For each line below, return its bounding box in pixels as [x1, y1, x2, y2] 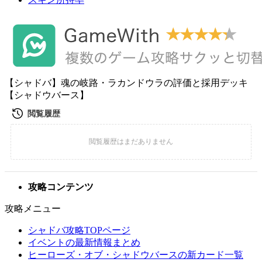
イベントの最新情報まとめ [28, 237, 140, 247]
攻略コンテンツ [28, 182, 94, 192]
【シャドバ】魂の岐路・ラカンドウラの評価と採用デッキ [5, 78, 248, 88]
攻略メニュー [5, 204, 61, 213]
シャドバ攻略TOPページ [28, 225, 130, 235]
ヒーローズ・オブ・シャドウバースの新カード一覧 [28, 250, 243, 260]
